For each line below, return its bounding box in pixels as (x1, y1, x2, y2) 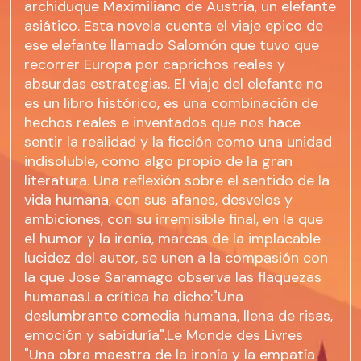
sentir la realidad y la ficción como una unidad (24, 132, 333, 152)
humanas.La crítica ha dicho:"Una (24, 287, 244, 307)
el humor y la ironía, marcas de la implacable (24, 229, 322, 249)
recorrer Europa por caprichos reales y (24, 55, 286, 75)
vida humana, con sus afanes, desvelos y (24, 190, 293, 210)
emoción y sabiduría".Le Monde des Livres (24, 326, 304, 346)
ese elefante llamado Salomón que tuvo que (24, 35, 320, 56)
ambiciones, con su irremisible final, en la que (24, 210, 324, 230)
